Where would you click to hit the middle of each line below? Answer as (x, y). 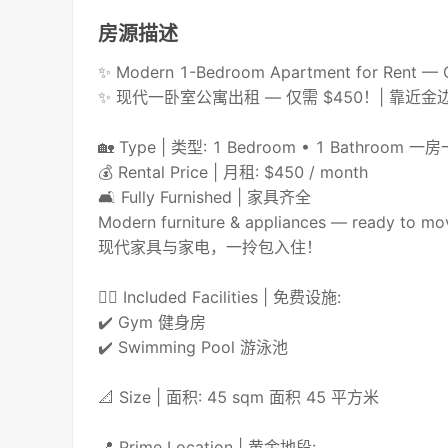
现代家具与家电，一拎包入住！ (210, 247)
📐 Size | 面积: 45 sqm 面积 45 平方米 (239, 397)
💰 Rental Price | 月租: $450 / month (233, 172)
